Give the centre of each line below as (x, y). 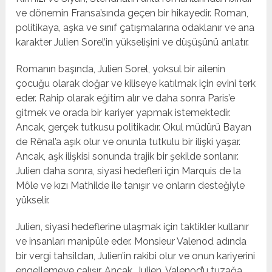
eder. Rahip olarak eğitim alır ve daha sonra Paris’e (126, 98)
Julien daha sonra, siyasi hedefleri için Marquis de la (129, 171)
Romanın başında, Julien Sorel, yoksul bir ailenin (121, 69)
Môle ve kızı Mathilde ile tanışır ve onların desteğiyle (131, 186)
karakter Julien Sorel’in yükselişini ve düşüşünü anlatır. (133, 42)
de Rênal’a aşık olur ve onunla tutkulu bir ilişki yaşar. (128, 142)
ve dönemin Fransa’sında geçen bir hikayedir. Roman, (132, 13)
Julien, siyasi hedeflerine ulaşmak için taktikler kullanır (133, 227)
